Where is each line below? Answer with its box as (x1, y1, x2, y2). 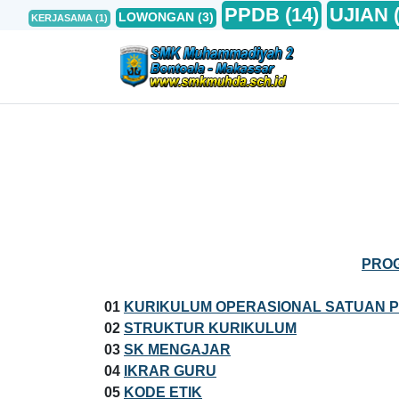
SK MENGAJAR (124, 341, 231, 357)
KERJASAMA (30, 12, 93, 23)
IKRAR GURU (124, 362, 216, 379)
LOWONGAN (118, 10, 194, 24)
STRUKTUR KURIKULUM (124, 320, 297, 336)
